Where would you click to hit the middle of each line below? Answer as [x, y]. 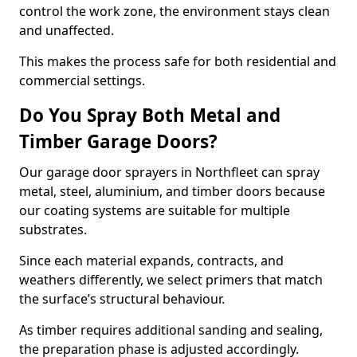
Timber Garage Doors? [118, 141]
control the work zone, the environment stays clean [175, 11]
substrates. [53, 229]
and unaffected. [67, 30]
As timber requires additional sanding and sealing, [171, 330]
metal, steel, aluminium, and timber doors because [172, 191]
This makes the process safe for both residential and [178, 61]
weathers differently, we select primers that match [171, 280]
